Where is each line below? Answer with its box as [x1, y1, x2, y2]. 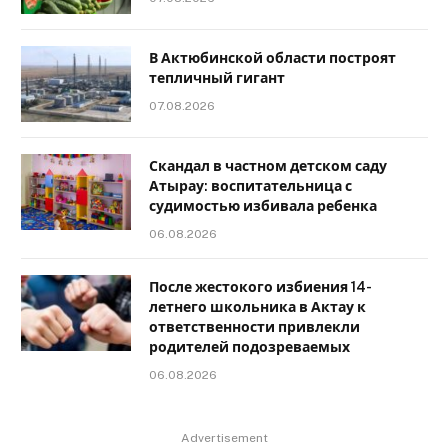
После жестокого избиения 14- [149, 279, 372, 296]
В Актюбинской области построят [149, 50, 396, 67]
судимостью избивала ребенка [149, 198, 377, 215]
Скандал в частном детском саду [149, 158, 387, 175]
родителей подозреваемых [149, 339, 350, 356]
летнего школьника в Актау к [149, 299, 366, 316]
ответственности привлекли [149, 319, 360, 336]
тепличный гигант [149, 70, 285, 87]
